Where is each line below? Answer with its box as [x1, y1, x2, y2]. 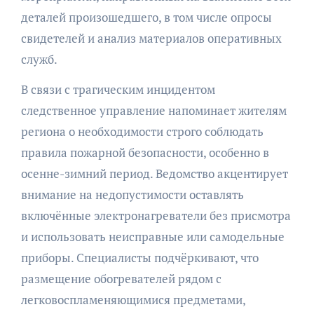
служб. [20, 51, 57, 68]
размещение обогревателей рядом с [20, 271, 221, 287]
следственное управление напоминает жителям [20, 102, 287, 119]
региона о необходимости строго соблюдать [20, 123, 264, 140]
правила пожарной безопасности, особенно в [20, 144, 269, 161]
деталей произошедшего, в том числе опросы [20, 9, 272, 26]
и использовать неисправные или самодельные [20, 228, 285, 245]
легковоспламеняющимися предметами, [20, 292, 245, 308]
